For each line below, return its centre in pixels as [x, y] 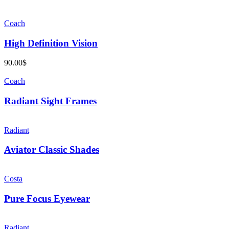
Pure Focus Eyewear [47, 198]
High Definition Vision [51, 43]
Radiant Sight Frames [50, 101]
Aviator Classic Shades [52, 150]
